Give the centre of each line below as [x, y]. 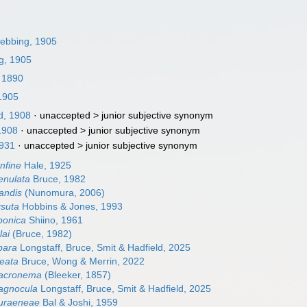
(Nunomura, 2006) [64, 193]
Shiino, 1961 [55, 220]
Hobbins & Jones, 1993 [71, 206]
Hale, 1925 [47, 165]
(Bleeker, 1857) [77, 275]
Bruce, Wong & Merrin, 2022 [82, 261]
